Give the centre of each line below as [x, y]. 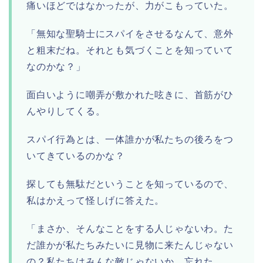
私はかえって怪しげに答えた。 [96, 201]
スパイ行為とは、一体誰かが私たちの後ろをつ [130, 140]
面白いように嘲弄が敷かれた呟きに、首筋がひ [130, 95]
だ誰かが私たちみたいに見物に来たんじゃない [130, 245]
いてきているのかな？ [76, 156]
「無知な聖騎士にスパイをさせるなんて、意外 [130, 34]
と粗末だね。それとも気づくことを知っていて [130, 50]
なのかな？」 [56, 67]
